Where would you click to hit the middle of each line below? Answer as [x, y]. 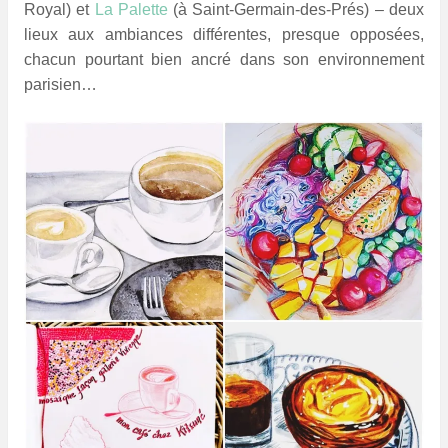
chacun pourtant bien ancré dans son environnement [224, 59]
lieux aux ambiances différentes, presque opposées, [224, 34]
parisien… [60, 84]
